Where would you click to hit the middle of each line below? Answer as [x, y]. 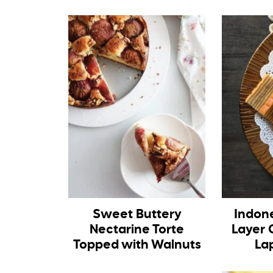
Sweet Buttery [137, 214]
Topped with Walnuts [137, 245]
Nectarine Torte [137, 230]
